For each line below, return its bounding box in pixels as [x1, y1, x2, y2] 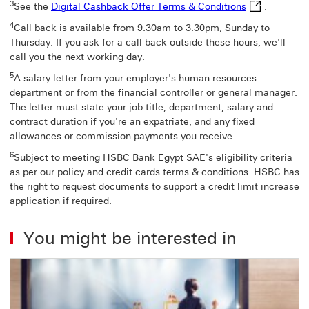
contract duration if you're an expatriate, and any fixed [10, 115, 255, 128]
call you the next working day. [10, 50, 145, 63]
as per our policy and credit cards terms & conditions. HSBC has [10, 166, 299, 178]
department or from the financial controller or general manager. [10, 86, 297, 99]
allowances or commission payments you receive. [10, 130, 235, 142]
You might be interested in [23, 227, 237, 248]
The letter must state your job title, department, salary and [10, 101, 273, 113]
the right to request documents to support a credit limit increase [10, 180, 299, 192]
